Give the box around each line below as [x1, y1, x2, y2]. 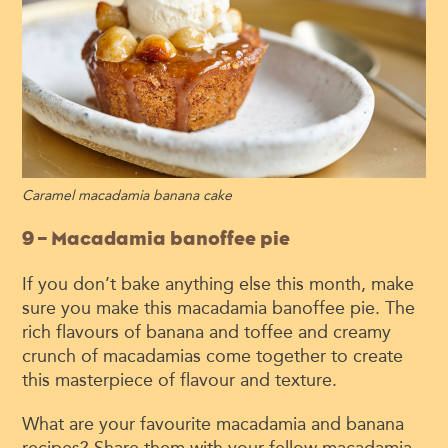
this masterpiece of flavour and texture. [22, 368, 338, 391]
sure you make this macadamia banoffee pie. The [22, 296, 416, 319]
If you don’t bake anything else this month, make [22, 272, 415, 295]
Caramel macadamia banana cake [22, 186, 233, 204]
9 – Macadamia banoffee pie [22, 226, 291, 250]
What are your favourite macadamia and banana [22, 412, 405, 435]
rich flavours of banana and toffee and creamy [22, 320, 392, 343]
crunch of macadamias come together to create [22, 344, 404, 367]
